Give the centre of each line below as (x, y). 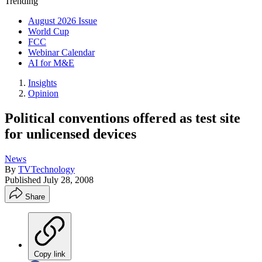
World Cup (49, 31)
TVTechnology (46, 169)
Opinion (43, 93)
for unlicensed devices (70, 134)
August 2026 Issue (63, 21)
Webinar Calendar (61, 52)
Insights (42, 83)
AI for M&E (51, 63)
